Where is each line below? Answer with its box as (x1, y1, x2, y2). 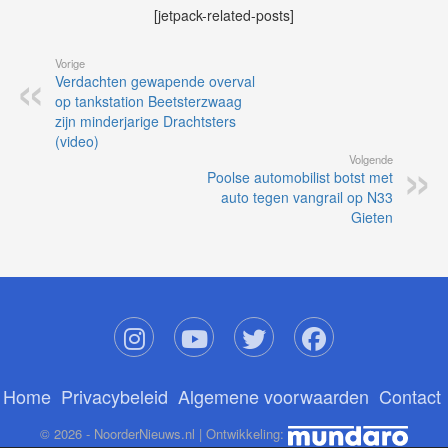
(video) (55, 131, 99, 152)
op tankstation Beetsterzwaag (55, 91, 242, 112)
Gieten (351, 207, 393, 228)
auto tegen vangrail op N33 (221, 187, 393, 208)
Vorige (55, 55, 85, 72)
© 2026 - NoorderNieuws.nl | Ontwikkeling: (40, 424, 288, 444)
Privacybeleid (60, 383, 168, 410)
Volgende (349, 151, 393, 168)
